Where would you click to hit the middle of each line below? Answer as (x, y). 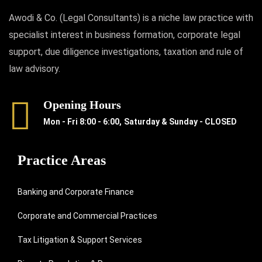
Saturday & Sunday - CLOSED (180, 122)
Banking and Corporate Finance (76, 192)
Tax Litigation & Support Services (80, 240)
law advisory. (35, 69)
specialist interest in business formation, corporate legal (125, 35)
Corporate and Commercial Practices (87, 216)
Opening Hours (82, 105)
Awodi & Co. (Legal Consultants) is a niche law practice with (131, 18)
